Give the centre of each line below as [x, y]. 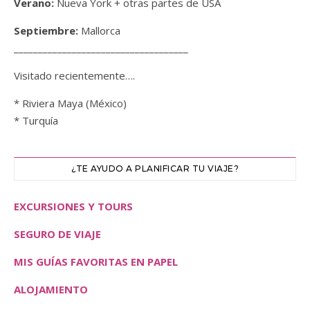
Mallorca [101, 31]
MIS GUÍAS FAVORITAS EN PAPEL [96, 262]
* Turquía [36, 121]
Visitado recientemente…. [74, 76]
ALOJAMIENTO [51, 290]
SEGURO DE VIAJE [57, 234]
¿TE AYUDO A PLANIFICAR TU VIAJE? [155, 169]
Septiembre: [47, 31]
